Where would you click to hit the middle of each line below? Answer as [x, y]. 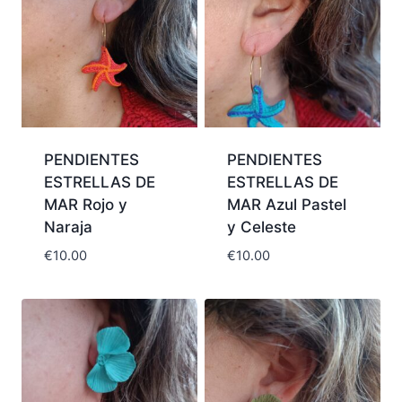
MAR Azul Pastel [286, 205]
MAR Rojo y [85, 205]
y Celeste [261, 227]
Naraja [68, 227]
